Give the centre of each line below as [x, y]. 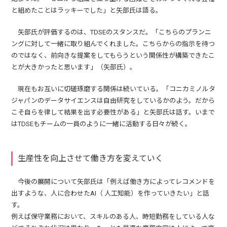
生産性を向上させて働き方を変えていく [91, 158]
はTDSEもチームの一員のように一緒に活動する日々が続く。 [102, 124]
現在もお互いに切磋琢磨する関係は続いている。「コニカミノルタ [113, 89]
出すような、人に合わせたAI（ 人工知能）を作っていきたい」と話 [110, 193]
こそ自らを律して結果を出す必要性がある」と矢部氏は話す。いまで [113, 112]
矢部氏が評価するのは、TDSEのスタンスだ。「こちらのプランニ [111, 32]
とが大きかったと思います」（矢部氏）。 [74, 67]
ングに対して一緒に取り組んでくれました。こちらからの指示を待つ [113, 44]
